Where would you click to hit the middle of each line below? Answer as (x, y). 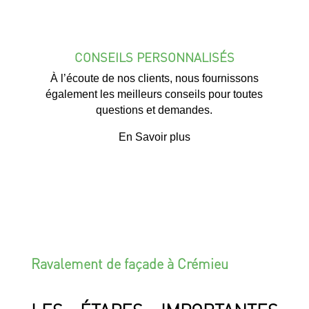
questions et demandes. (154, 110)
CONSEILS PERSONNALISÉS (154, 57)
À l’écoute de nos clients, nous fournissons (154, 78)
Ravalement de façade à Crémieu (129, 263)
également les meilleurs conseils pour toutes (154, 94)
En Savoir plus (154, 137)
